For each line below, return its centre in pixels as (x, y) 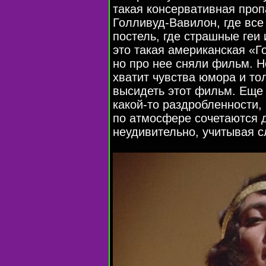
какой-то (136, 104)
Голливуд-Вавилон (165, 22)
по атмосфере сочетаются (187, 118)
